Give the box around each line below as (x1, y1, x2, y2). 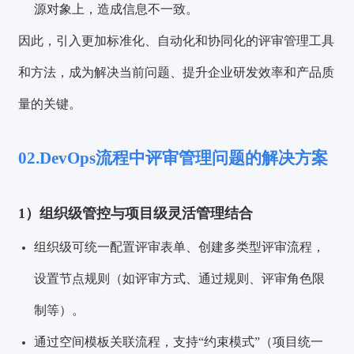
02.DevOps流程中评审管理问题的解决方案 (18, 149, 329, 168)
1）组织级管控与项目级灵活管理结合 (18, 205, 254, 222)
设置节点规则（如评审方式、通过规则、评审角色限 (34, 272, 326, 286)
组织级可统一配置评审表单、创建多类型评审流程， (34, 240, 326, 254)
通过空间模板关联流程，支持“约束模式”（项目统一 (34, 335, 324, 349)
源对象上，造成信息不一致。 (34, 2, 199, 17)
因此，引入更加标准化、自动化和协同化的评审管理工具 (18, 34, 335, 48)
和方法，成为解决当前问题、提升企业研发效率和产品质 (18, 66, 335, 80)
